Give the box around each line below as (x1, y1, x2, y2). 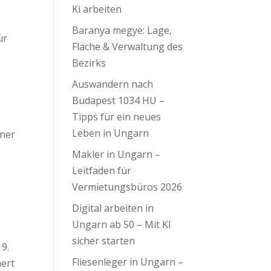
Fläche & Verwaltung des (72, 40, 183, 53)
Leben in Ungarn (72, 126, 149, 140)
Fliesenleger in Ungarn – (72, 255, 184, 269)
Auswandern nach (72, 77, 154, 91)
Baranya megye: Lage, (72, 24, 172, 37)
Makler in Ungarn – (72, 148, 161, 161)
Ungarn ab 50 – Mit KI (72, 218, 172, 231)
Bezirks (72, 56, 106, 70)
